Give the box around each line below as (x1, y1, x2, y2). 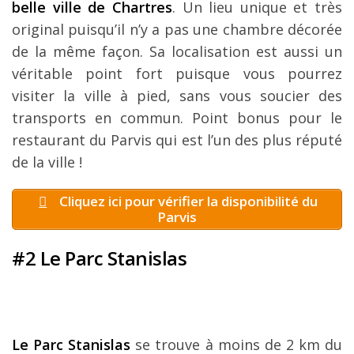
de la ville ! (12, 152, 82, 171)
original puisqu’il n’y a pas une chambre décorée (12, 19, 342, 39)
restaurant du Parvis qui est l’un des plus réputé (12, 130, 342, 149)
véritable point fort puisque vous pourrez (12, 63, 342, 83)
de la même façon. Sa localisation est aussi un (12, 41, 342, 61)
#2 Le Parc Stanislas (12, 245, 186, 272)
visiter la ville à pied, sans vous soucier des (12, 85, 342, 105)
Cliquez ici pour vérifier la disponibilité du (56, 191, 318, 210)
